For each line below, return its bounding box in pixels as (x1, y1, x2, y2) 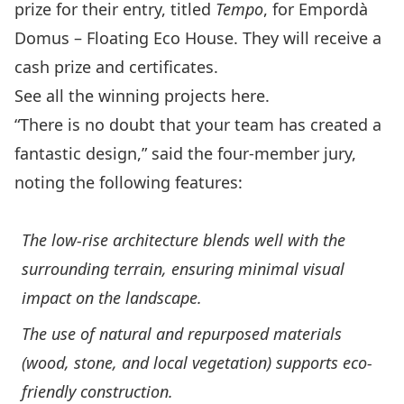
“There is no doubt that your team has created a (14, 114, 381, 136)
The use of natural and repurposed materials (22, 323, 342, 345)
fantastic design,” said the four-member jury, (14, 142, 356, 165)
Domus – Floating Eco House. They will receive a (14, 27, 381, 50)
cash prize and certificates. (14, 56, 223, 78)
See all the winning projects (14, 85, 231, 107)
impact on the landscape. (22, 287, 207, 309)
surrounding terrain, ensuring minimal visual (22, 258, 344, 280)
